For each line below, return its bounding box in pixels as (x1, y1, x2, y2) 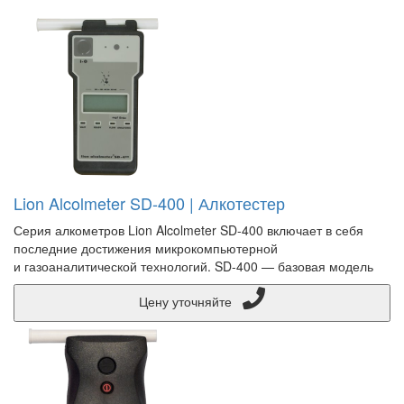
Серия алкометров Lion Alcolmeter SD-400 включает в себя (14, 220, 363, 239)
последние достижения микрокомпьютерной (14, 238, 278, 257)
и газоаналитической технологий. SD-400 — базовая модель (14, 256, 373, 275)
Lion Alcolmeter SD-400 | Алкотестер (14, 190, 285, 215)
